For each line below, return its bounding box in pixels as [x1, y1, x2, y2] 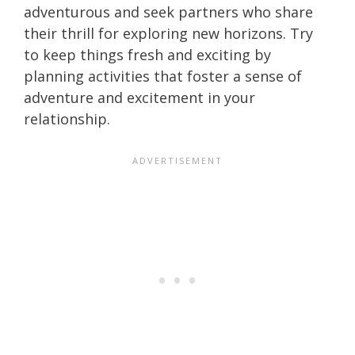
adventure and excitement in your [24, 87, 255, 107]
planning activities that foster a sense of [24, 66, 302, 86]
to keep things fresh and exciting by [24, 44, 271, 64]
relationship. [24, 109, 110, 128]
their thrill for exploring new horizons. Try [24, 23, 313, 43]
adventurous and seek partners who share [24, 2, 313, 21]
